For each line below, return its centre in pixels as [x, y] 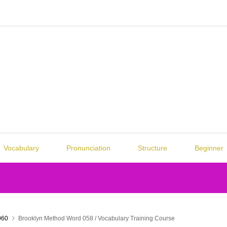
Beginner [209, 148]
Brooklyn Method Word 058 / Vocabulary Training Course [96, 218]
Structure [152, 148]
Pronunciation [88, 148]
